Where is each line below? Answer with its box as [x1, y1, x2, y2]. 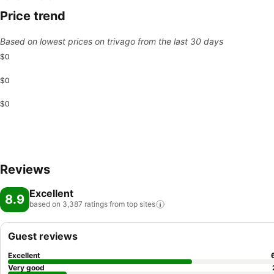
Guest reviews [8, 230, 78, 242]
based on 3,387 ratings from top [29, 199, 138, 209]
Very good [8, 263, 45, 272]
